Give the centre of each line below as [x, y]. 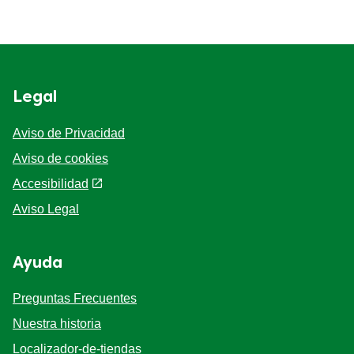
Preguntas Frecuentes [75, 299]
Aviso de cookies [60, 158]
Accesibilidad [51, 183]
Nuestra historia [57, 324]
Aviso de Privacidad [69, 133]
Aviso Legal [46, 209]
